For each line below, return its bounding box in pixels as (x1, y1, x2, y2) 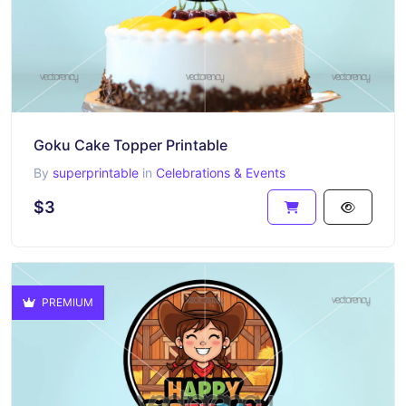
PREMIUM (39, 295, 93, 309)
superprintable (53, 165, 139, 180)
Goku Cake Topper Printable (34, 136, 227, 154)
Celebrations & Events (156, 165, 285, 180)
